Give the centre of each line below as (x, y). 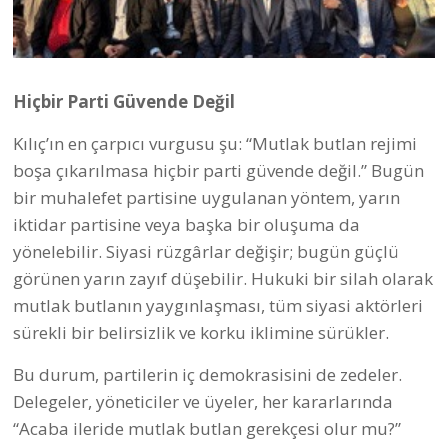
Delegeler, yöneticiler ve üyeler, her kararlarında (203, 402)
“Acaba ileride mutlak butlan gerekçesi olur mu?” (207, 429)
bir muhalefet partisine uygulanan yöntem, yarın (206, 198)
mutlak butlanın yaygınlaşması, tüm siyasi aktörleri (218, 306)
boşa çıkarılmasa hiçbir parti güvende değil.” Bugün (218, 171)
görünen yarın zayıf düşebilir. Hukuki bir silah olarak (223, 279)
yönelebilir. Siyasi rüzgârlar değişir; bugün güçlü (206, 252)
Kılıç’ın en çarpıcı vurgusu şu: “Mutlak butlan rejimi (215, 144)
